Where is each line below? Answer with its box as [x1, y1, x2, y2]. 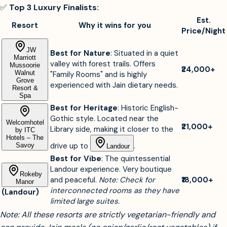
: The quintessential [101, 154, 170, 164]
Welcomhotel [6, 119, 44, 127]
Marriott [14, 54, 36, 62]
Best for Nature [50, 48, 110, 59]
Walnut [15, 69, 35, 77]
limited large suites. [50, 196, 120, 207]
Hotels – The [6, 134, 44, 142]
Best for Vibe [50, 154, 101, 164]
